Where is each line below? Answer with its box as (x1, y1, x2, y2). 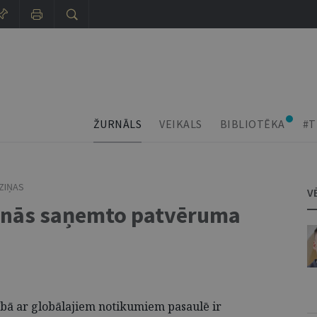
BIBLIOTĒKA (219, 117, 285, 131)
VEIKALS (159, 117, 202, 131)
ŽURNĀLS (93, 117, 142, 131)
